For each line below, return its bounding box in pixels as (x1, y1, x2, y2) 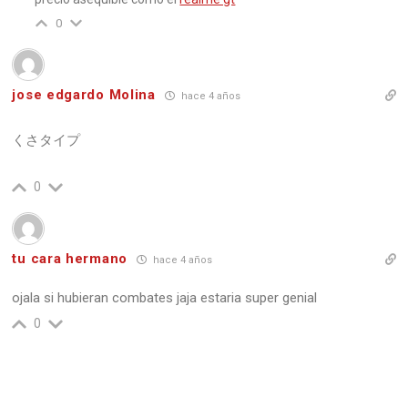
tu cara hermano (12, 250, 127, 268)
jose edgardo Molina (12, 87, 156, 104)
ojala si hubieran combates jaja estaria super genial (12, 289, 318, 306)
